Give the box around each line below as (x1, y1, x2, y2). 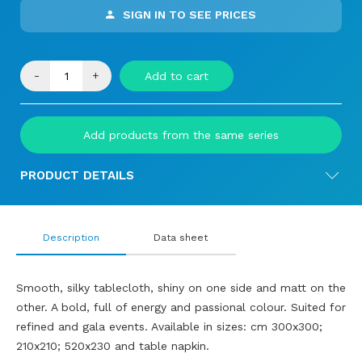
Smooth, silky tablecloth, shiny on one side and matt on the (16, 281, 346, 294)
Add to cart (145, 69, 208, 82)
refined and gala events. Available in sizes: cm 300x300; (16, 320, 322, 333)
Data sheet (154, 232, 208, 243)
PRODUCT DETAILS (20, 168, 134, 183)
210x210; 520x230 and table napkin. (16, 339, 217, 352)
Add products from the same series (83, 128, 279, 141)
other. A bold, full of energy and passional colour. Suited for (16, 301, 346, 314)
